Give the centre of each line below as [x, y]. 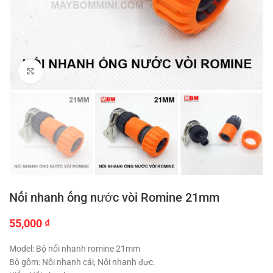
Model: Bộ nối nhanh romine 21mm [75, 249]
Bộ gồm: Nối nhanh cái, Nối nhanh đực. [82, 262]
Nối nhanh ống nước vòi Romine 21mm [114, 198]
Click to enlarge [70, 71]
